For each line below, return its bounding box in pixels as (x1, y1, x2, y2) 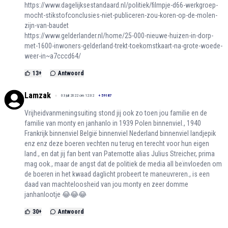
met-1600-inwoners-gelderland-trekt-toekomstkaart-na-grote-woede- (24, 42, 222, 50)
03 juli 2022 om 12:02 (61, 93, 94, 98)
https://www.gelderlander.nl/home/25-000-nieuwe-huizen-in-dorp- (24, 32, 213, 40)
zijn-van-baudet (24, 21, 69, 30)
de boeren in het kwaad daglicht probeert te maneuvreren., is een (24, 170, 210, 179)
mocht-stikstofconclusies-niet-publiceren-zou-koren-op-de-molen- (24, 11, 217, 20)
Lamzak (24, 91, 51, 101)
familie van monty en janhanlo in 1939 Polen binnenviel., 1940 (24, 119, 201, 128)
